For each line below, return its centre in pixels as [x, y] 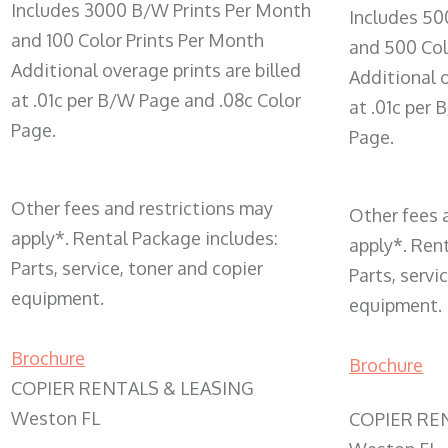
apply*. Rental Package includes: [144, 238]
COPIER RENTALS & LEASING [132, 388]
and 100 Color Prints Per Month [137, 40]
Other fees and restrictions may [142, 208]
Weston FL [55, 418]
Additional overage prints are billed [156, 70]
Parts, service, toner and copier [137, 268]
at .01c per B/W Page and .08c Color [156, 100]
